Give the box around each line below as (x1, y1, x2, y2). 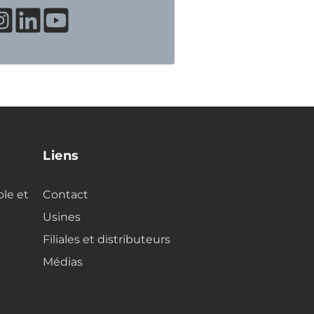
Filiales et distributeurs (43, 233, 170, 247)
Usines (43, 210, 81, 224)
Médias (43, 255, 83, 269)
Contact (43, 188, 88, 202)
